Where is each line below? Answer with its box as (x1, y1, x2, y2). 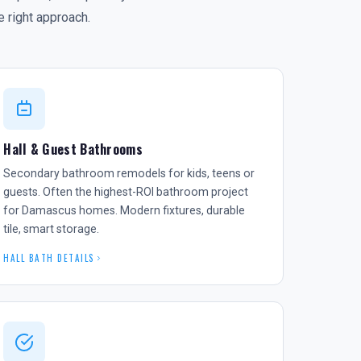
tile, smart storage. (3, 222, 100, 235)
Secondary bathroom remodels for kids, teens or (3, 167, 255, 180)
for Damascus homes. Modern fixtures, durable (3, 204, 246, 217)
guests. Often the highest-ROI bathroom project (3, 185, 249, 198)
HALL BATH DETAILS (3, 251, 95, 264)
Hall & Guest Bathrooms (3, 139, 143, 159)
